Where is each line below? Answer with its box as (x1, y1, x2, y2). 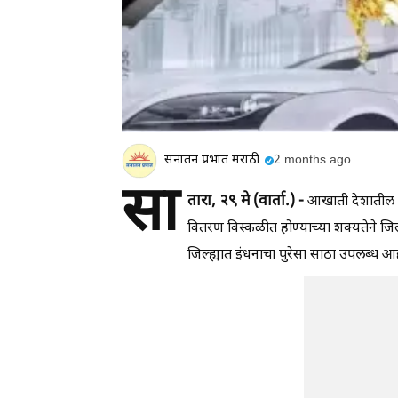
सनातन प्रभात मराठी (164, 151, 259, 169)
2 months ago (274, 151, 351, 169)
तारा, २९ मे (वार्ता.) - (187, 192, 304, 212)
